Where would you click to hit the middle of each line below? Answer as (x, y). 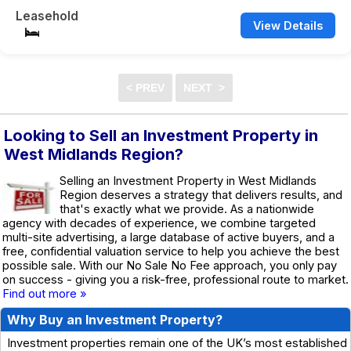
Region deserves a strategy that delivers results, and (201, 195)
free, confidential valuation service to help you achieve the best (171, 251)
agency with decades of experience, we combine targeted (159, 223)
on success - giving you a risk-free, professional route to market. (175, 279)
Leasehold (47, 16)
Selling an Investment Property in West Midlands (188, 181)
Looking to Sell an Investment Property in (161, 135)
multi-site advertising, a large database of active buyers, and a (168, 237)
